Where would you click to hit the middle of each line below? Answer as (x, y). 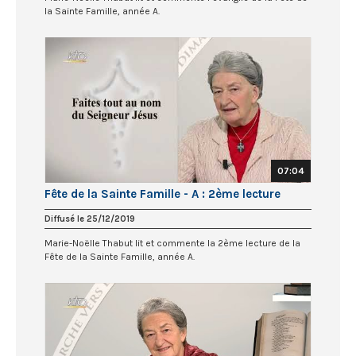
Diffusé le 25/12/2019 (90, 219)
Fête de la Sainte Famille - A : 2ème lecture (163, 194)
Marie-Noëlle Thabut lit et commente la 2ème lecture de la (172, 244)
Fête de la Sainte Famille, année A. (120, 257)
